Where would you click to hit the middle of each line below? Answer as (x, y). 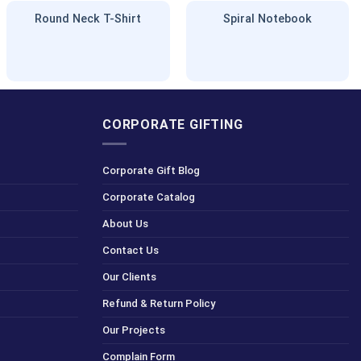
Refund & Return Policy (159, 304)
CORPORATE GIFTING (173, 124)
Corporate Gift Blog (151, 171)
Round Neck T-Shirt (88, 19)
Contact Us (131, 251)
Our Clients (129, 277)
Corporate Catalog (149, 197)
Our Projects (134, 330)
